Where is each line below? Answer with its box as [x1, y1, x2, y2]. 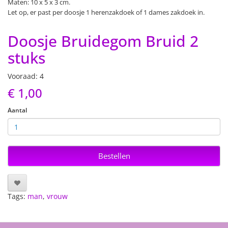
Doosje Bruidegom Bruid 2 [8, 31, 198, 51]
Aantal [8, 106, 27, 115]
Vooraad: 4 [8, 71, 44, 81]
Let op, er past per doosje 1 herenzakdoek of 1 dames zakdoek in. [8, 8, 205, 17]
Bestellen [98, 151, 130, 161]
